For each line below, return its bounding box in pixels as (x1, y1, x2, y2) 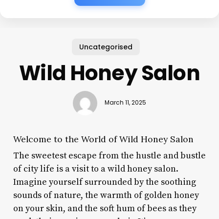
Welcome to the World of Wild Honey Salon (13, 133, 194, 145)
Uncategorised (79, 42, 132, 52)
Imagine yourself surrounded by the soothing (13, 176, 196, 188)
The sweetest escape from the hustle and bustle (13, 150, 206, 161)
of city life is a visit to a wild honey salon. (13, 163, 178, 175)
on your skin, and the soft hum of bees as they (13, 202, 197, 214)
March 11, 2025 (104, 99, 146, 107)
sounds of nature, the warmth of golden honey (13, 189, 199, 201)
